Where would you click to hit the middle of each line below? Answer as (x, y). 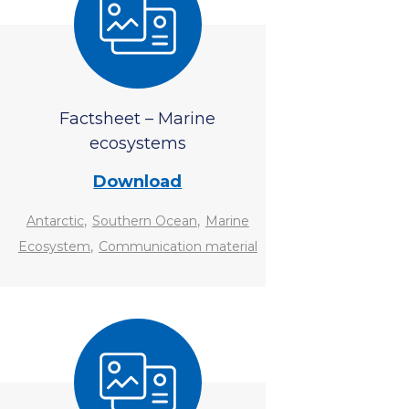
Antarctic (55, 221)
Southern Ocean (144, 221)
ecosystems (137, 143)
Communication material (178, 246)
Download (138, 182)
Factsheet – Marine (138, 119)
